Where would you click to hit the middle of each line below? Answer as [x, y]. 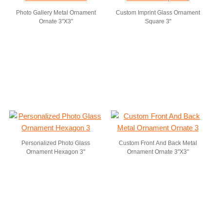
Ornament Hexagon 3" [56, 152]
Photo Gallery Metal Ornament [56, 13]
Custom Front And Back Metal [158, 143]
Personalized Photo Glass [56, 143]
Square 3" [158, 21]
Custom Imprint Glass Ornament [158, 13]
